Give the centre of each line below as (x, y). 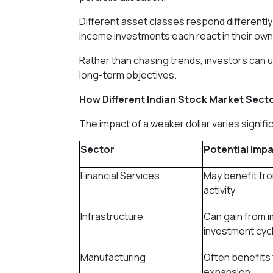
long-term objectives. (128, 75)
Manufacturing (113, 257)
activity (219, 190)
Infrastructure (112, 216)
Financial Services (120, 175)
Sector (97, 149)
